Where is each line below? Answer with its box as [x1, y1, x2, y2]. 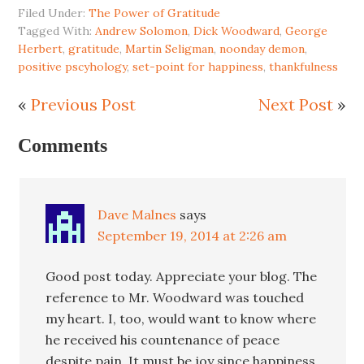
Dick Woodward [193, 23, 280, 38]
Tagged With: [18, 23, 96, 38]
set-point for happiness [132, 58, 264, 74]
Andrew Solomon [95, 23, 188, 38]
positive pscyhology [18, 58, 128, 74]
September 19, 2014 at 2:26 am [97, 227, 288, 244]
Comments [18, 134, 108, 156]
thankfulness [269, 58, 339, 74]
